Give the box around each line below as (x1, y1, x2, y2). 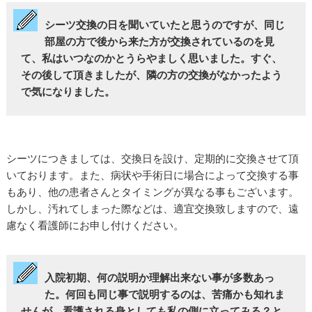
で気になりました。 (21, 86, 116, 98)
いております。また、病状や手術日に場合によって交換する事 (6, 169, 299, 181)
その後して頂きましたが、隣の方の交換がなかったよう (21, 69, 283, 81)
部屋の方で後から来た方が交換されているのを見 (44, 36, 274, 48)
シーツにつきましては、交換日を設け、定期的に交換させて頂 (6, 152, 299, 164)
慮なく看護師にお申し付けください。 (6, 219, 184, 231)
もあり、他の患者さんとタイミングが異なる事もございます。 (6, 185, 299, 198)
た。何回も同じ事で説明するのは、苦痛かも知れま (44, 288, 285, 301)
